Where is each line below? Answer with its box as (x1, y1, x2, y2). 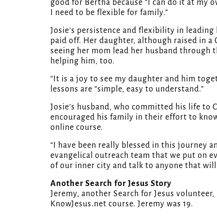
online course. (50, 123, 103, 132)
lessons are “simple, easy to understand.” (50, 84, 204, 93)
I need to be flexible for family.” (50, 8, 168, 17)
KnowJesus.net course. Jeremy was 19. (50, 199, 193, 208)
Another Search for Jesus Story (50, 179, 171, 188)
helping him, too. (50, 56, 115, 65)
